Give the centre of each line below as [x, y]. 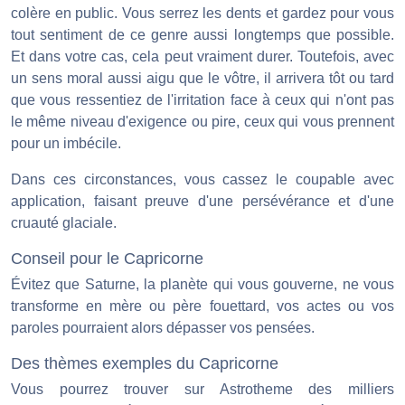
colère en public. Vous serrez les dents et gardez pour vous [202, 14]
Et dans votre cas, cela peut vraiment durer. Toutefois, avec [202, 57]
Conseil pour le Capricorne [107, 259]
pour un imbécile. [66, 144]
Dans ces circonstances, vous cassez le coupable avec [202, 180]
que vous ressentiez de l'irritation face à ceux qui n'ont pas [202, 100]
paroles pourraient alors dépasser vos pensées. [163, 327]
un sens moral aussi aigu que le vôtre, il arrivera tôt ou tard [202, 79]
